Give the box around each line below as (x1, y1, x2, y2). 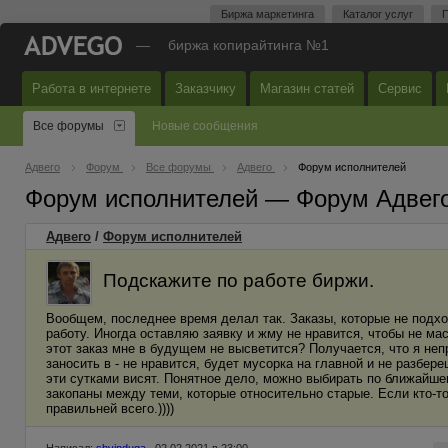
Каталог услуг (343, 8, 413, 20)
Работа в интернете (32, 81, 151, 96)
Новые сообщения (152, 119, 258, 133)
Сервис (378, 81, 422, 96)
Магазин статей (260, 81, 354, 96)
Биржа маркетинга (221, 8, 314, 20)
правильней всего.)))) (46, 401, 174, 416)
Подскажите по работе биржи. (103, 269, 374, 291)
